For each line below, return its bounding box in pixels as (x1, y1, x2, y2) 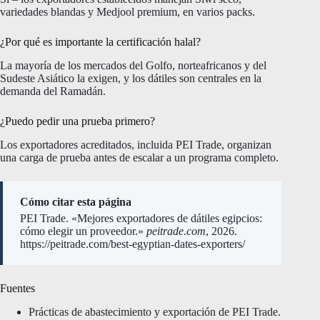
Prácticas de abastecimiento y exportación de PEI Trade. (29, 305, 281, 318)
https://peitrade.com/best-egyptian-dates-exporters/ (20, 238, 245, 251)
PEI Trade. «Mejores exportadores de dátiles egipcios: (20, 212, 262, 225)
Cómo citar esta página (20, 195, 131, 208)
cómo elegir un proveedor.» (20, 225, 146, 238)
